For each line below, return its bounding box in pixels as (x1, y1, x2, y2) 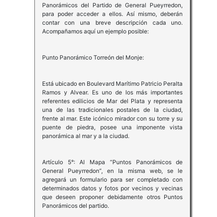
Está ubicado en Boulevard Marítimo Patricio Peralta (42, 80, 183, 88)
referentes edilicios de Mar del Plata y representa (42, 97, 183, 105)
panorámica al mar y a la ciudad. (42, 132, 129, 140)
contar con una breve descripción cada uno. (42, 19, 183, 27)
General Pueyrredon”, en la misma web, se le (42, 167, 183, 175)
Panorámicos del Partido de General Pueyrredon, (42, 1, 183, 9)
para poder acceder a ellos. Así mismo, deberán (42, 10, 183, 18)
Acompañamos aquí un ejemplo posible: (42, 28, 149, 35)
